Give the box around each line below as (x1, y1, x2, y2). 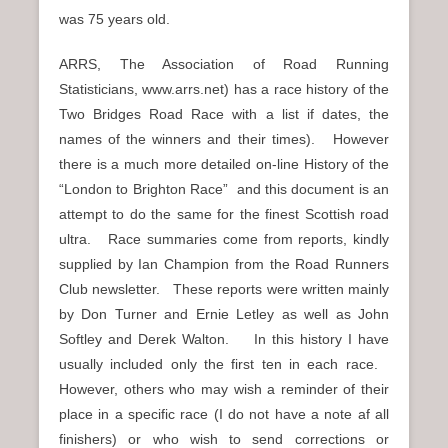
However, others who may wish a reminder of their (59, 380, 389, 397)
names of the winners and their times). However (59, 130, 389, 147)
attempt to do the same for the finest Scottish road (59, 205, 389, 222)
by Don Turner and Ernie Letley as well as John (59, 305, 389, 322)
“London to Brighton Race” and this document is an (59, 180, 389, 197)
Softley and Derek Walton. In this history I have (59, 330, 389, 347)
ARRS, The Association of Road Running (59, 55, 389, 72)
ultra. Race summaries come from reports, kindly (59, 230, 389, 247)
